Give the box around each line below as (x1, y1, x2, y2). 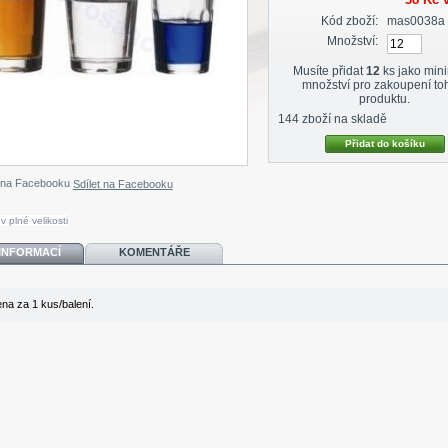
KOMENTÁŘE (118, 245, 190, 258)
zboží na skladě (301, 112, 387, 127)
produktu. (359, 92, 411, 107)
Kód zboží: (321, 13, 379, 28)
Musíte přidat (292, 64, 366, 79)
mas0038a (386, 13, 445, 28)
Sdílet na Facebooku (72, 178, 173, 190)
